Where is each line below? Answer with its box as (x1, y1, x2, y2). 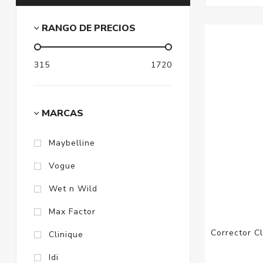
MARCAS (41, 107, 83, 120)
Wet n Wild (48, 183, 97, 195)
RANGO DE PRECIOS (41, 22, 136, 35)
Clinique (48, 229, 83, 241)
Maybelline (48, 137, 95, 149)
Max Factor (48, 206, 96, 218)
